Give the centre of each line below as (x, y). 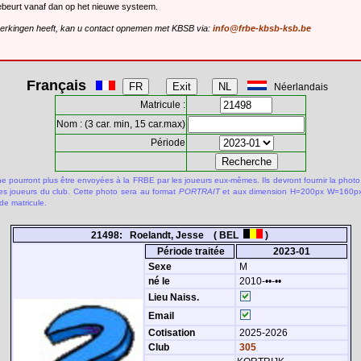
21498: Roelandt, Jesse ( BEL (167, 235)
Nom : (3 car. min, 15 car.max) (121, 124)
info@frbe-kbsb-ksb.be (262, 29)
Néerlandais (301, 87)
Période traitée (191, 251)
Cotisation (171, 332)
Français (56, 85)
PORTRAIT (199, 191)
